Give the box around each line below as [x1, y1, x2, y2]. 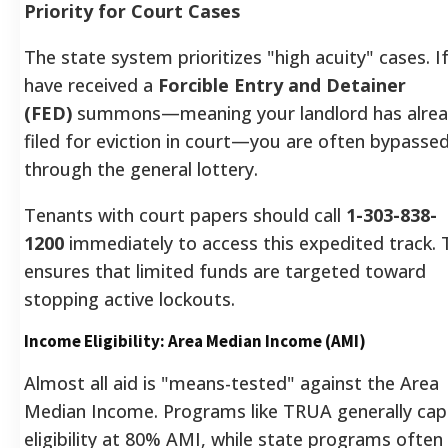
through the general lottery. [24, 156, 258, 181]
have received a [24, 72, 158, 97]
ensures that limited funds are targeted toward [24, 258, 426, 283]
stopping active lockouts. [24, 286, 235, 311]
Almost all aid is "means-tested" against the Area [24, 370, 439, 395]
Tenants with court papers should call [24, 202, 346, 227]
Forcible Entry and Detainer [158, 72, 406, 97]
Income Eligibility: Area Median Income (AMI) [24, 329, 366, 352]
